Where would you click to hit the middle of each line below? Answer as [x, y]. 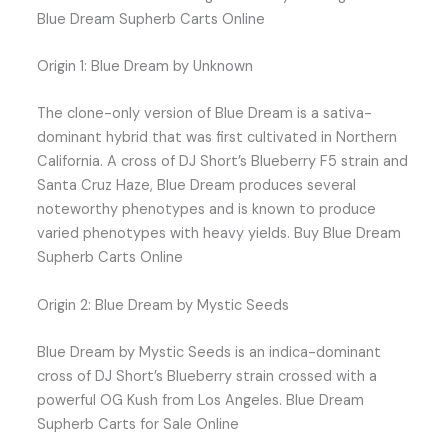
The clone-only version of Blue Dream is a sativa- [205, 114]
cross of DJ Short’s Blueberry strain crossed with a [207, 377]
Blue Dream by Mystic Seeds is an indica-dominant [209, 353]
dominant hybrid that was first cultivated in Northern [217, 138]
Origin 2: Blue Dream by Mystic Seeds [163, 305]
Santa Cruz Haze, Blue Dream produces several [197, 186]
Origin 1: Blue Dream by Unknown [145, 66]
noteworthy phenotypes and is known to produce [207, 210]
